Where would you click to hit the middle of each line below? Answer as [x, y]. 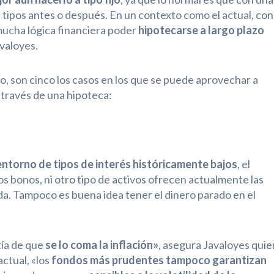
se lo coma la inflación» [102, 244]
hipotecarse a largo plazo [200, 30]
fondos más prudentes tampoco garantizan [159, 260]
